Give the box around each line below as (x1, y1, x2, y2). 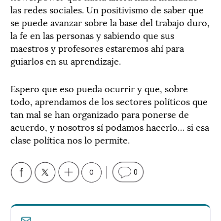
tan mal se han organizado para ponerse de (10, 107, 189, 120)
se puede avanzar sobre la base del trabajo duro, (10, 15, 210, 29)
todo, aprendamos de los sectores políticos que (10, 94, 208, 108)
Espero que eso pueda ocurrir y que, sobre (10, 81, 188, 95)
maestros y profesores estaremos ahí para (10, 40, 184, 54)
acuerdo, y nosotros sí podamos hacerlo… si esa (10, 119, 209, 133)
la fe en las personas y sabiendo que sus (10, 28, 174, 41)
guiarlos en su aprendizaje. (10, 53, 121, 67)
